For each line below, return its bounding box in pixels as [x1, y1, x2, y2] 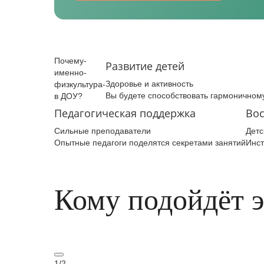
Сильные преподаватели [54, 126, 151, 136]
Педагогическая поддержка [54, 106, 196, 120]
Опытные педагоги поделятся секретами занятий [54, 138, 246, 147]
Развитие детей [105, 59, 184, 73]
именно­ [54, 68, 87, 77]
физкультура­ [54, 80, 105, 89]
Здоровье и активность [105, 79, 193, 88]
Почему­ [54, 56, 87, 65]
